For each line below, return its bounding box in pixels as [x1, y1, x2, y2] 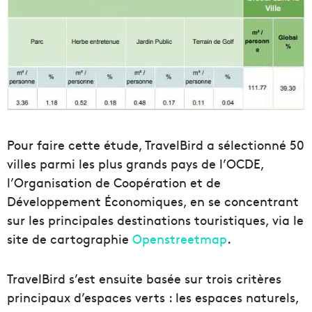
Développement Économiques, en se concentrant [7, 192, 299, 210]
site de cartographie [7, 230, 132, 248]
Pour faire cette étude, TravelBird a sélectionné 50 [7, 136, 304, 154]
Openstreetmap [132, 230, 227, 248]
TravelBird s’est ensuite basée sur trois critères [7, 270, 281, 288]
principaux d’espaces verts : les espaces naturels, [7, 288, 299, 306]
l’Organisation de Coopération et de [7, 173, 221, 192]
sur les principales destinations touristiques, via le [7, 211, 304, 229]
